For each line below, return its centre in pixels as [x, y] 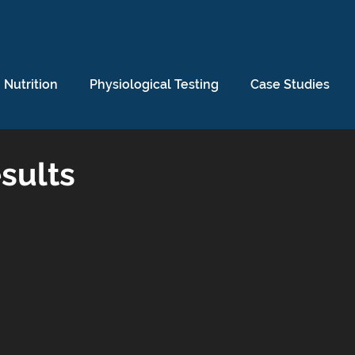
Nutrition [31, 84]
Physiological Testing [154, 84]
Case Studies [290, 84]
